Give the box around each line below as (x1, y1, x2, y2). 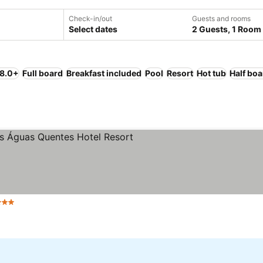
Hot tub (197, 68, 226, 78)
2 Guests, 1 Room (192, 24, 261, 34)
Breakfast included (66, 68, 141, 78)
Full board (22, 68, 63, 78)
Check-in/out (69, 14, 112, 23)
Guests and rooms (192, 14, 251, 23)
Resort (167, 68, 193, 78)
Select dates (69, 24, 117, 34)
